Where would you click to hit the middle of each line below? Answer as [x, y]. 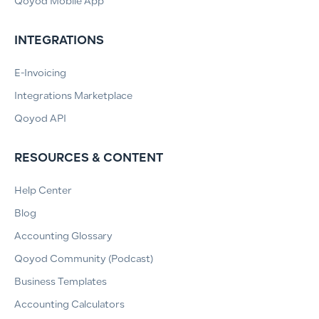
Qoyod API [40, 120]
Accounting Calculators [69, 306]
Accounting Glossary [63, 237]
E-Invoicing [40, 74]
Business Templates [61, 283]
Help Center [43, 192]
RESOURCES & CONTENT [89, 159]
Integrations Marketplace [73, 97]
